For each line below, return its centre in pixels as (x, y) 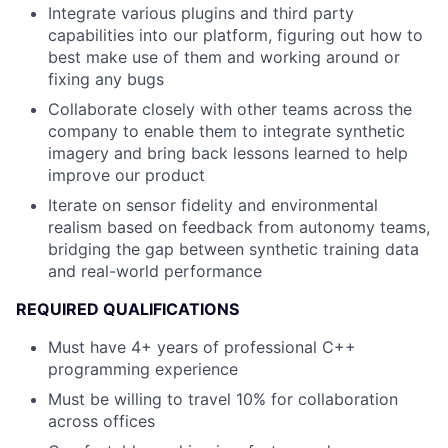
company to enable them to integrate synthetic (226, 131)
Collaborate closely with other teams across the (230, 109)
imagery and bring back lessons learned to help (228, 153)
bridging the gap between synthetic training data (233, 249)
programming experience (143, 369)
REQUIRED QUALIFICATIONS (127, 309)
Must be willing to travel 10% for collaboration (223, 399)
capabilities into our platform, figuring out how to (235, 35)
